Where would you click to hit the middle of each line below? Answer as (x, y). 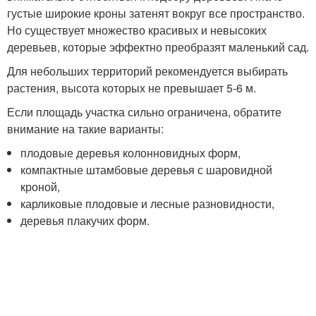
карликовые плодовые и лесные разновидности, (148, 203)
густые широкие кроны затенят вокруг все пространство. (156, 13)
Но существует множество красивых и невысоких (137, 30)
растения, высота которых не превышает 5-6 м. (132, 88)
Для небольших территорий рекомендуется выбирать (147, 71)
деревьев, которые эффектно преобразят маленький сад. (158, 47)
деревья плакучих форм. (85, 220)
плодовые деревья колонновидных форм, (131, 153)
